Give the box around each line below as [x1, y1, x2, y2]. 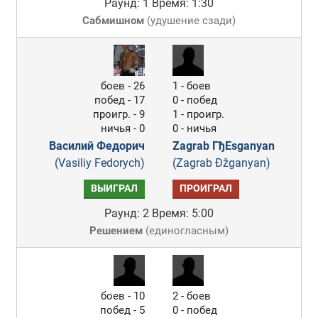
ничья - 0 [101, 122, 146, 135]
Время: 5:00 [151, 207, 214, 220]
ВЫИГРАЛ [91, 182, 138, 194]
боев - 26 [101, 79, 146, 92]
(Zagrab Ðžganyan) [172, 156, 271, 170]
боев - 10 [101, 290, 146, 302]
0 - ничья [172, 122, 217, 135]
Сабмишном [82, 14, 144, 27]
